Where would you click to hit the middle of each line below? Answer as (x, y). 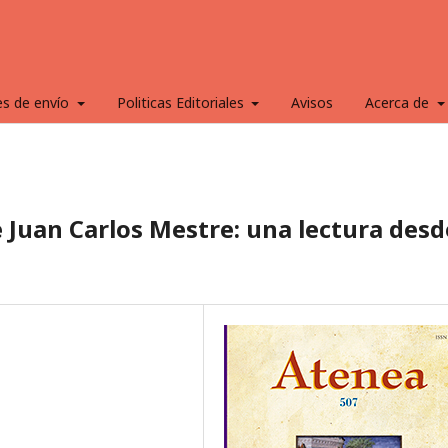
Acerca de (399, 102)
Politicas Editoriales (182, 102)
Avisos (312, 102)
